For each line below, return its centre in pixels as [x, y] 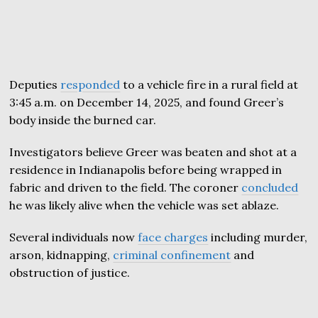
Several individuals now [74, 237]
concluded [270, 187]
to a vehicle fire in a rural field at [209, 84]
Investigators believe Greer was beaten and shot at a [153, 152]
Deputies [35, 84]
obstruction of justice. [70, 272]
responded [91, 84]
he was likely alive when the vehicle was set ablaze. [144, 205]
